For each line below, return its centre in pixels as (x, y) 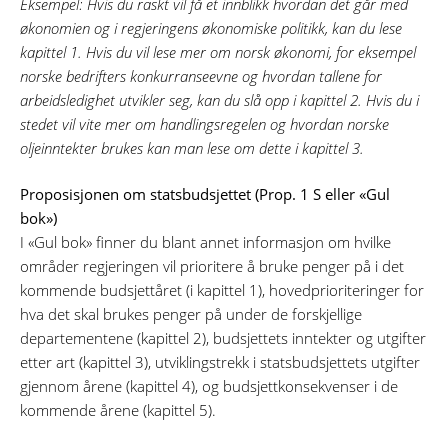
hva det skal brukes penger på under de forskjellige (191, 314)
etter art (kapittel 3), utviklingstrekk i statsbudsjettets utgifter (220, 362)
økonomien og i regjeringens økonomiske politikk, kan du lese (211, 27)
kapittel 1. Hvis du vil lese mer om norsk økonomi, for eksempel (218, 51)
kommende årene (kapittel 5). (118, 410)
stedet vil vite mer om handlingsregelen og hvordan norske (204, 123)
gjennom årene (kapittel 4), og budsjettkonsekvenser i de (209, 386)
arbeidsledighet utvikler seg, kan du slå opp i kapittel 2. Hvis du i (219, 99)
